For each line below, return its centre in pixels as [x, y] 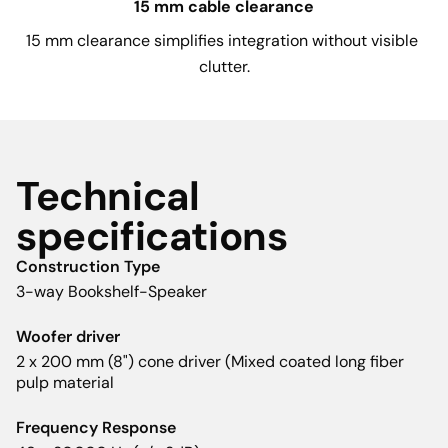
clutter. [224, 67]
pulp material [65, 383]
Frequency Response [96, 428]
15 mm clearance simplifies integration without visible [224, 41]
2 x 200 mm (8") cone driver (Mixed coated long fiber [210, 362]
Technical [108, 196]
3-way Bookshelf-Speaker [111, 292]
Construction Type [88, 267]
